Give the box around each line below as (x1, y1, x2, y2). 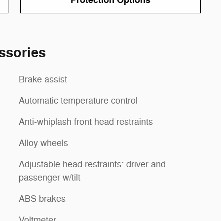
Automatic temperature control (19, 95, 138, 107)
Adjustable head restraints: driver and (19, 159, 166, 170)
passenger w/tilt (19, 172, 80, 184)
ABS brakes (19, 193, 66, 205)
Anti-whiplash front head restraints (19, 116, 153, 128)
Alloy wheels (19, 138, 68, 149)
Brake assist (19, 74, 67, 85)
